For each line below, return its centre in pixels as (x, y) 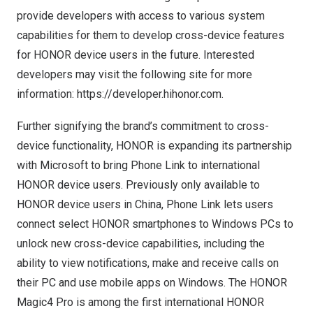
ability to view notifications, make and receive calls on (148, 263)
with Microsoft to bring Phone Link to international (138, 165)
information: (47, 94)
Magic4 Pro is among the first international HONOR (140, 302)
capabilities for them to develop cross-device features (151, 35)
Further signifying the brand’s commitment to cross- (143, 126)
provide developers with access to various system (141, 16)
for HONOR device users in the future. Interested (136, 55)
